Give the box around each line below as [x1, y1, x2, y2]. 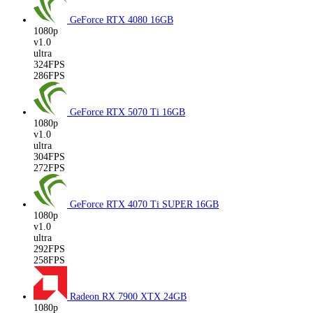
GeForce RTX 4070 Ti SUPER [70, 198, 196, 210]
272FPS [34, 162, 65, 173]
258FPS [34, 254, 65, 265]
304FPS [34, 151, 65, 162]
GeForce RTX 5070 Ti [70, 106, 162, 117]
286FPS [34, 70, 65, 81]
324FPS [34, 59, 65, 70]
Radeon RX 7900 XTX [70, 291, 163, 302]
